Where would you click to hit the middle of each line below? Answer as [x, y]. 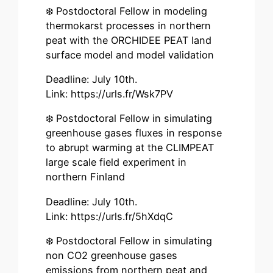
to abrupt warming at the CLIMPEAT [130, 148]
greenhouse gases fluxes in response [134, 133]
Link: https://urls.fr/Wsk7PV [110, 94]
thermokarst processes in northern [129, 25]
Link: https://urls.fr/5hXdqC [110, 216]
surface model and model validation [130, 55]
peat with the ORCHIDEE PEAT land [129, 40]
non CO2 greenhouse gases [112, 256]
